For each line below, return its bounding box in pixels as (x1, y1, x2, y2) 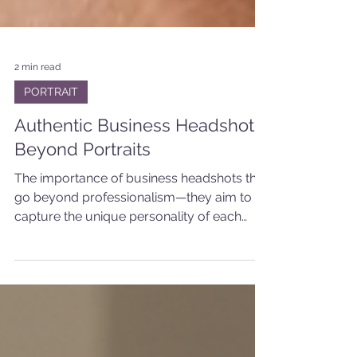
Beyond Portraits (14, 167, 151, 188)
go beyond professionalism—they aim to (14, 218, 252, 233)
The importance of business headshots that (14, 199, 268, 214)
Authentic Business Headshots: (14, 143, 266, 164)
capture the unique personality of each (14, 237, 241, 253)
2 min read (14, 90, 61, 101)
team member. (14, 257, 100, 272)
